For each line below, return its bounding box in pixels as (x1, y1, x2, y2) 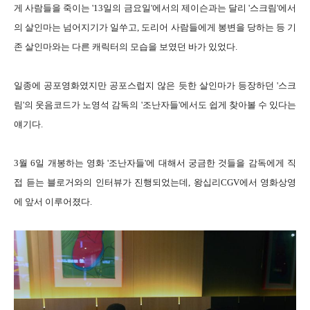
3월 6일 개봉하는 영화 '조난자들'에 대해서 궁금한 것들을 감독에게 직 (14, 158, 296, 169)
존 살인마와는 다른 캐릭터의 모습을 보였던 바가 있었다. (14, 42, 237, 53)
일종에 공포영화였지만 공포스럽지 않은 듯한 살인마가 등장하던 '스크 (14, 80, 296, 91)
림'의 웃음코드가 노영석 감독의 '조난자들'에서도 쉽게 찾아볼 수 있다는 (14, 100, 296, 111)
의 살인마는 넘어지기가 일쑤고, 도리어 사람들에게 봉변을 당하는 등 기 (14, 22, 296, 33)
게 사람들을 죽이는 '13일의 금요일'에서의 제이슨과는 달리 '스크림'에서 (14, 3, 296, 14)
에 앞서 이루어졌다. (14, 197, 92, 208)
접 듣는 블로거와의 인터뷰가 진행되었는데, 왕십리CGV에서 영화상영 (14, 177, 296, 188)
